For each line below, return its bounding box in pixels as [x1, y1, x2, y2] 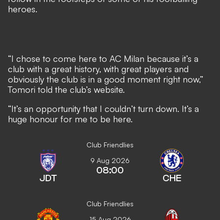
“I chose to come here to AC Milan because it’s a [8, 53, 198, 64]
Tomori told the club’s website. [8, 84, 125, 95]
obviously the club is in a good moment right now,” [8, 74, 203, 84]
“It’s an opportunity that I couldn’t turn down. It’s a [8, 103, 199, 114]
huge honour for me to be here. [8, 113, 133, 124]
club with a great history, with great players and [8, 63, 189, 74]
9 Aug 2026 [90, 156, 130, 165]
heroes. [8, 3, 37, 14]
